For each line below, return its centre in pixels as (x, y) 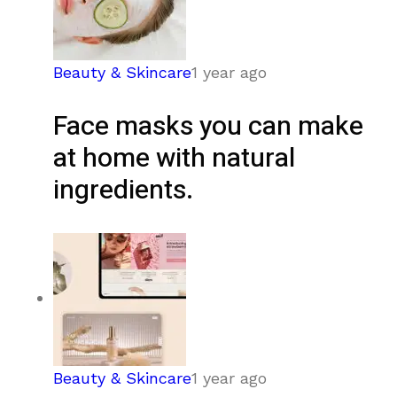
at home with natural (174, 158)
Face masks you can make (208, 126)
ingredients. (123, 190)
